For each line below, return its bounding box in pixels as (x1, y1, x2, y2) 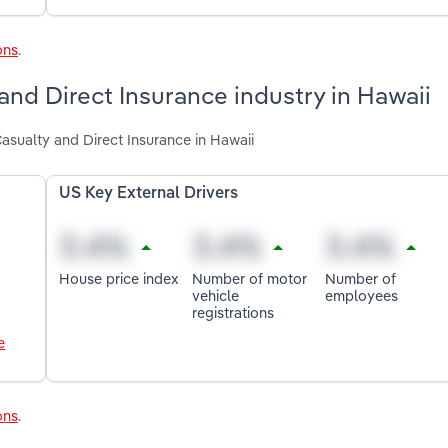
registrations (192, 302, 275, 322)
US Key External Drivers (59, 186, 239, 203)
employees (324, 285, 398, 305)
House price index (59, 268, 180, 288)
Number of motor (192, 268, 308, 288)
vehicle (192, 285, 240, 305)
